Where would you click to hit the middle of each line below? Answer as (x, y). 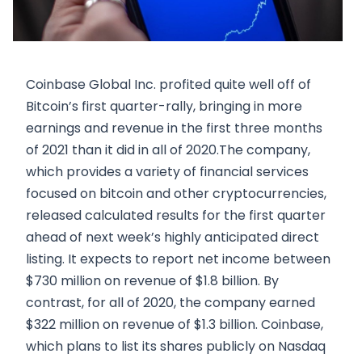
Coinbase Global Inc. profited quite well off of (168, 84)
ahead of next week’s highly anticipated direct (173, 237)
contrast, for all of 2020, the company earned (170, 302)
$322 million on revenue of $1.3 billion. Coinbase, (175, 324)
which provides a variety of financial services (167, 171)
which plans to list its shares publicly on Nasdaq (176, 346)
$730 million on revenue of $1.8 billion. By (152, 280)
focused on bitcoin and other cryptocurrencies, (176, 193)
